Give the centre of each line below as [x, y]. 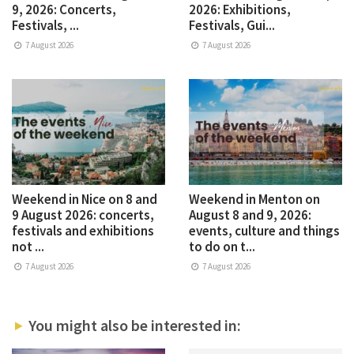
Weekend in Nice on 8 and [85, 199]
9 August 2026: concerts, [83, 215]
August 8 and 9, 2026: [250, 215]
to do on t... [222, 246]
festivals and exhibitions [83, 230]
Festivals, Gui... [232, 25]
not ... [28, 246]
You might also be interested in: [133, 325]
